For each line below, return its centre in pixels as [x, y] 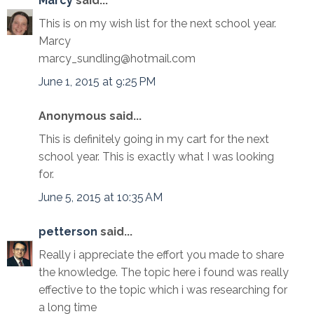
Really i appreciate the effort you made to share [161, 255]
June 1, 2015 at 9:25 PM [97, 82]
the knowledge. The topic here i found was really [164, 273]
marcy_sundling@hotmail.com [117, 59]
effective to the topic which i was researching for [163, 290]
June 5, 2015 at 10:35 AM [101, 198]
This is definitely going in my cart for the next [154, 139]
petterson [68, 232]
